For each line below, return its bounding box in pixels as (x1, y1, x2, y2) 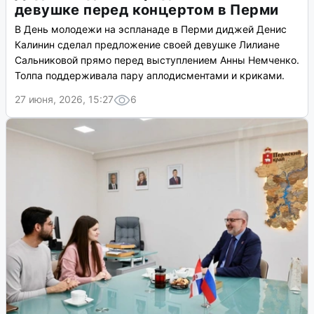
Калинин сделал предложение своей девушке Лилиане (15, 39, 280, 51)
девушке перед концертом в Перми (15, 1, 279, 19)
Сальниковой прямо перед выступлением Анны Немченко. (15, 54, 299, 67)
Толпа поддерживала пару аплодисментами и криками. (15, 69, 285, 82)
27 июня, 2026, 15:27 (15, 93, 114, 106)
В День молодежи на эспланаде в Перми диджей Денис (15, 23, 287, 36)
